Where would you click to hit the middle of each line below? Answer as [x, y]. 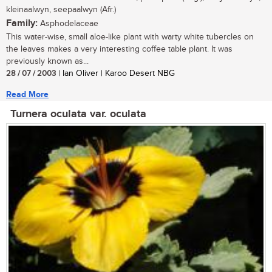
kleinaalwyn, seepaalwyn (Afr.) [61, 10]
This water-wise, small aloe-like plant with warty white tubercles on [130, 37]
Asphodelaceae [68, 24]
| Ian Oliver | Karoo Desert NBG [115, 74]
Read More [27, 95]
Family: [22, 24]
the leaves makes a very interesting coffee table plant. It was [119, 49]
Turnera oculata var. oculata [78, 114]
